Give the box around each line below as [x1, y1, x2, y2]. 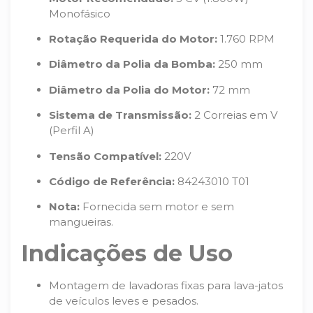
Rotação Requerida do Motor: [49, 32, 217, 46]
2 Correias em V [191, 108, 277, 122]
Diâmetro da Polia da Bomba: [49, 57, 215, 71]
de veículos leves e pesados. [49, 293, 198, 307]
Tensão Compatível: [49, 149, 161, 163]
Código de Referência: [49, 175, 175, 189]
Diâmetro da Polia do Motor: [49, 82, 210, 96]
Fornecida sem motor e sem [80, 200, 234, 214]
